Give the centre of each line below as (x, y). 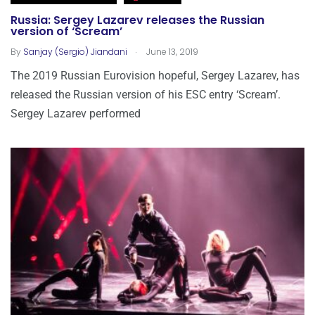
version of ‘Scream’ (66, 32)
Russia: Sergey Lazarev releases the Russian (137, 20)
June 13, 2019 (171, 52)
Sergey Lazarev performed (76, 114)
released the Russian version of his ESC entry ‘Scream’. (146, 95)
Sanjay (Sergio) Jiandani (75, 52)
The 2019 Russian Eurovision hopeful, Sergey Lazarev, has (155, 76)
